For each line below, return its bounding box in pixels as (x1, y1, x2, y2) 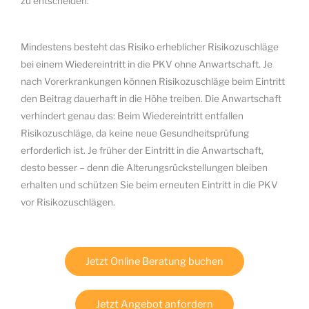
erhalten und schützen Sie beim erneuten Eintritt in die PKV (21, 179, 278, 191)
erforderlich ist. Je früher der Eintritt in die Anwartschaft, (21, 145, 263, 157)
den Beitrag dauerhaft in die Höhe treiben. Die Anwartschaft (21, 93, 281, 105)
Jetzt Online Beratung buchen (86, 255, 223, 268)
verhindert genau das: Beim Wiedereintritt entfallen (21, 110, 243, 122)
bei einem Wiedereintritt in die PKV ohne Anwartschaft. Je (21, 59, 272, 70)
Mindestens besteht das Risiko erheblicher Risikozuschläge (21, 41, 279, 53)
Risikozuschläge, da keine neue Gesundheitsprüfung (21, 128, 249, 139)
